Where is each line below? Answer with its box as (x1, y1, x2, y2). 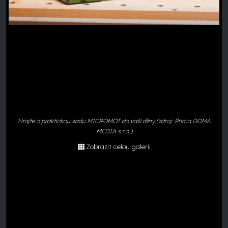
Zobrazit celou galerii (85, 142, 151, 151)
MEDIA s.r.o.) (96, 127, 132, 135)
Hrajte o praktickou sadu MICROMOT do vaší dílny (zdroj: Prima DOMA (17, 117, 211, 125)
